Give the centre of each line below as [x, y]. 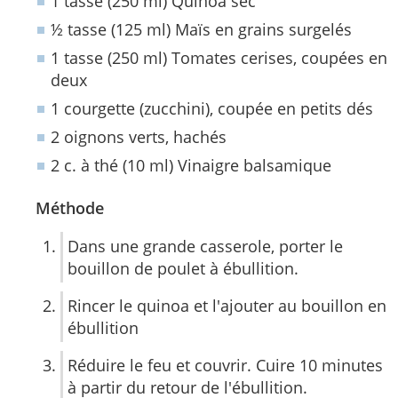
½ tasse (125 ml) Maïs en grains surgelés [201, 29]
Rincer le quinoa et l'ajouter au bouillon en [227, 305]
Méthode [70, 208]
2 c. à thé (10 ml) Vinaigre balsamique [191, 165]
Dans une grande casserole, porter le [205, 246]
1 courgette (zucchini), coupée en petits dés [212, 108]
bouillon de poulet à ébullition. [183, 268]
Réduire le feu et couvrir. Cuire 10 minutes [225, 365]
